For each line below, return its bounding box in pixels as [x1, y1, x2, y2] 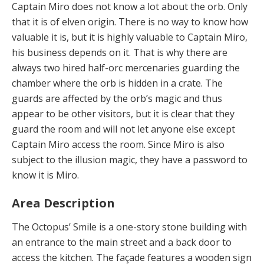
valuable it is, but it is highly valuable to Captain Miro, [12, 31, 247, 44]
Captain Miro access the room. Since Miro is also [12, 138, 225, 151]
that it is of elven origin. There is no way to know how [12, 15, 248, 29]
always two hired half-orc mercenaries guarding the [12, 61, 240, 75]
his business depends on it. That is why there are [12, 46, 227, 60]
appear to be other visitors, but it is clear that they [12, 107, 235, 121]
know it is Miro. [12, 169, 79, 182]
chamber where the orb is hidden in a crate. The [12, 77, 223, 90]
